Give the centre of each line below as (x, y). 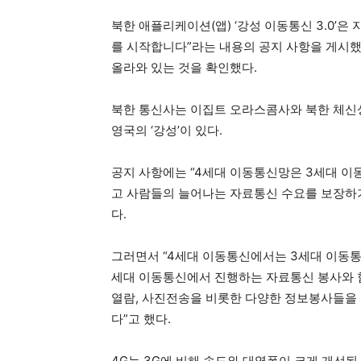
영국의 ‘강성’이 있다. (167, 130)
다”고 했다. (141, 319)
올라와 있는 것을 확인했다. (184, 67)
